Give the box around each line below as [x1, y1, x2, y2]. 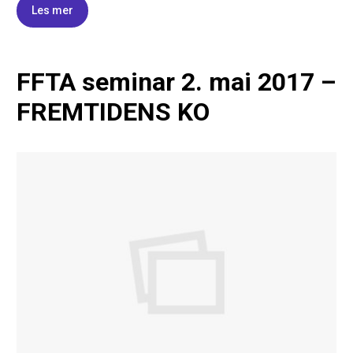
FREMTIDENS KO [17, 96, 210, 127]
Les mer [32, 3, 73, 17]
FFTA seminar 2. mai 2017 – [17, 66, 336, 97]
